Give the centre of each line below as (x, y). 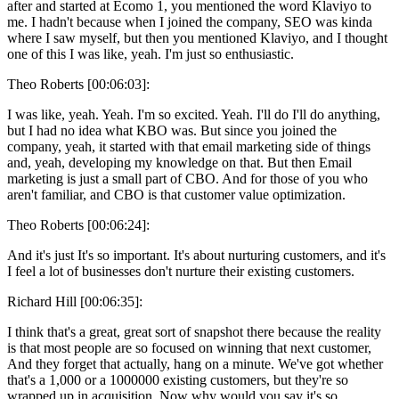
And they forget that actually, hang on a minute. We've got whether (195, 363)
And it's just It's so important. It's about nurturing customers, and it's (196, 255)
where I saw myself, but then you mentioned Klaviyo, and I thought (197, 37)
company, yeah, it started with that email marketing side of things (189, 146)
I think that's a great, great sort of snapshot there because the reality (194, 331)
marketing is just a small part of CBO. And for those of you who (187, 178)
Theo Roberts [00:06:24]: (78, 224)
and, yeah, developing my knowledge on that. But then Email (179, 162)
